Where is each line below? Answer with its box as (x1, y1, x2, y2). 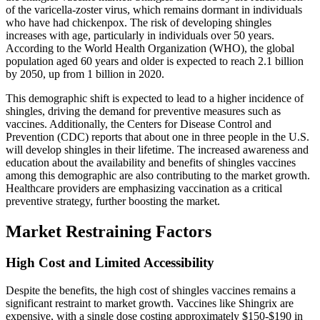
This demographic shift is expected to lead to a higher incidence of (6, 91, 304, 104)
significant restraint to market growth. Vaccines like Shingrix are (6, 297, 294, 310)
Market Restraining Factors (6, 221, 211, 241)
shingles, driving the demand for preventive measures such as (6, 104, 281, 117)
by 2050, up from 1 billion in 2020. (6, 67, 164, 80)
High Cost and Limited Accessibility (6, 255, 214, 271)
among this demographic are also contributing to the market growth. (6, 169, 310, 181)
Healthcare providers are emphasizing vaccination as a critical (6, 181, 282, 194)
